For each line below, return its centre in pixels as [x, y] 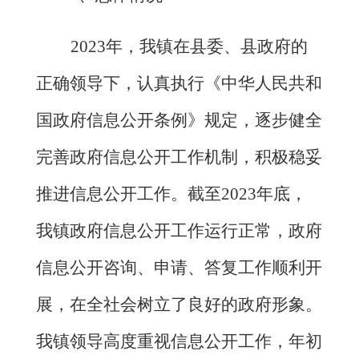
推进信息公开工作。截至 [129, 194]
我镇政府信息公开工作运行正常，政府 [179, 231]
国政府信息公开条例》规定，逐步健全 [179, 121]
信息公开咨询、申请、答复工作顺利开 [179, 268]
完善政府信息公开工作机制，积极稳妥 [179, 157]
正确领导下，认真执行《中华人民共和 [179, 84]
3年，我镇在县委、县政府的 [202, 47]
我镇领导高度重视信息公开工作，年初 [179, 342]
